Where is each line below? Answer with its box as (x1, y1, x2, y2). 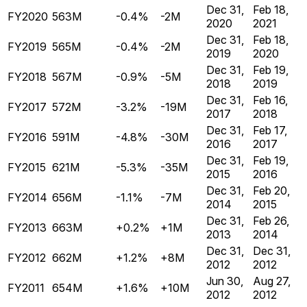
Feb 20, (253, 184, 290, 198)
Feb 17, (253, 123, 287, 138)
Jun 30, (206, 274, 243, 288)
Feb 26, (253, 214, 289, 228)
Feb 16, (253, 93, 288, 108)
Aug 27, (253, 274, 291, 288)
